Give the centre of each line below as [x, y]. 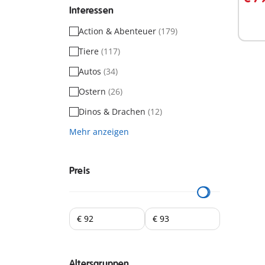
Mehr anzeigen [99, 132]
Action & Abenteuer [119, 31]
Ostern [93, 91]
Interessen [91, 11]
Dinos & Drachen [113, 112]
